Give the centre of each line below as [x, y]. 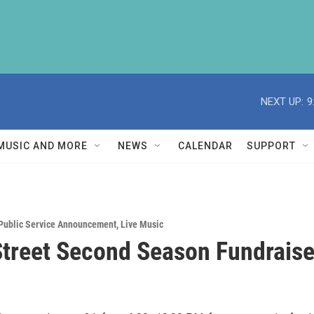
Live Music [142, 224]
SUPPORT [271, 146]
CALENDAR [205, 146]
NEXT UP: [282, 101]
